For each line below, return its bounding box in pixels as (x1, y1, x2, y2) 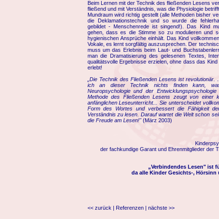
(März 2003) (142, 117, 172, 123)
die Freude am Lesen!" (87, 117, 143, 123)
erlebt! (87, 64, 102, 70)
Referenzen (115, 204, 144, 211)
